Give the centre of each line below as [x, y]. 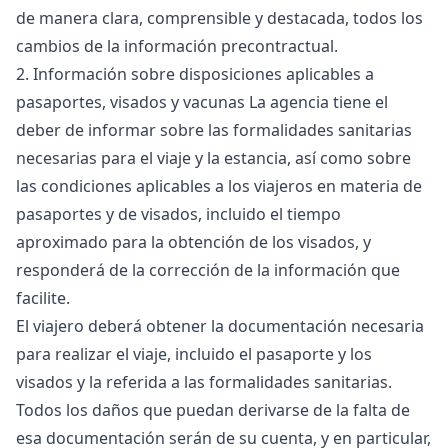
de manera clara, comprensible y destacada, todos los [219, 18]
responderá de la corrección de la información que [208, 270]
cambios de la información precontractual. [177, 46]
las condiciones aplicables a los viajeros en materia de [219, 186]
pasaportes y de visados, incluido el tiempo [178, 214]
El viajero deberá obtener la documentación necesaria [220, 326]
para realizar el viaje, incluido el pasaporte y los [194, 354]
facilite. [43, 298]
